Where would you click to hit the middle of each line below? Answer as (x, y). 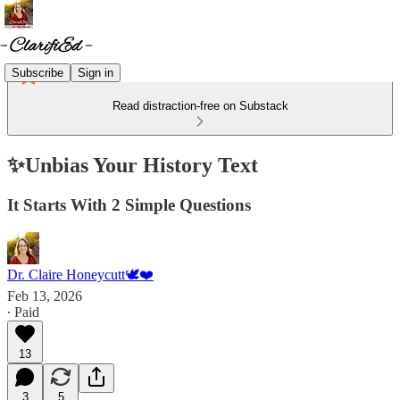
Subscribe (37, 72)
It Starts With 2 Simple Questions (129, 204)
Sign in (96, 72)
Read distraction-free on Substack (200, 106)
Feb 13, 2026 (45, 296)
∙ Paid (23, 312)
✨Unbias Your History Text (133, 165)
